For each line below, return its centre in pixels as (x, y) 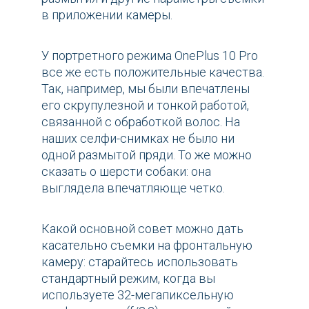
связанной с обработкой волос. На (141, 122)
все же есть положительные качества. (153, 72)
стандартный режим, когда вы (128, 279)
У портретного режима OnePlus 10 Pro (150, 56)
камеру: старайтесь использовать (140, 262)
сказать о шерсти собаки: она (126, 172)
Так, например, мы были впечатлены (146, 89)
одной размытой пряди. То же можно (147, 155)
